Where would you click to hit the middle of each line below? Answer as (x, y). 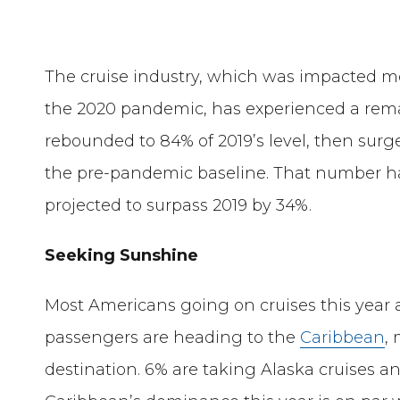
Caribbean (343, 338)
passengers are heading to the (173, 338)
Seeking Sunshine (126, 256)
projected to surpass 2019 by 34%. (179, 206)
